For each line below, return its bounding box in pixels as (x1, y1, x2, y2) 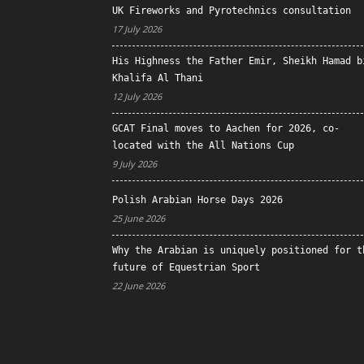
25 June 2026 (112, 212, 165, 224)
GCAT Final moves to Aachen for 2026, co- (112, 123, 340, 134)
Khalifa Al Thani (112, 72, 203, 84)
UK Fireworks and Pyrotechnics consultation (112, 5, 351, 16)
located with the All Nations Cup (112, 140, 294, 151)
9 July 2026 (112, 158, 157, 170)
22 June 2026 (112, 279, 165, 292)
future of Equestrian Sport (112, 262, 260, 273)
